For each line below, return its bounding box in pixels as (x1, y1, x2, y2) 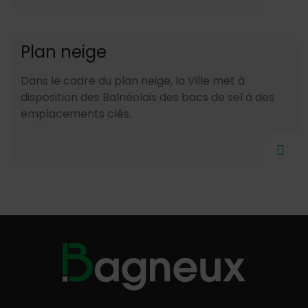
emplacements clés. (21, 106, 131, 122)
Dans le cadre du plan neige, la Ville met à (21, 73, 245, 89)
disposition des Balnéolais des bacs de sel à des (21, 89, 274, 105)
